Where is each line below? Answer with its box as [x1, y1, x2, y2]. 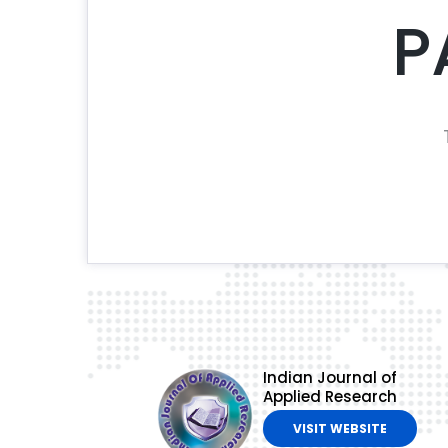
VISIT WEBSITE [292, 420, 387, 438]
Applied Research [262, 386, 397, 408]
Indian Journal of [262, 367, 397, 389]
